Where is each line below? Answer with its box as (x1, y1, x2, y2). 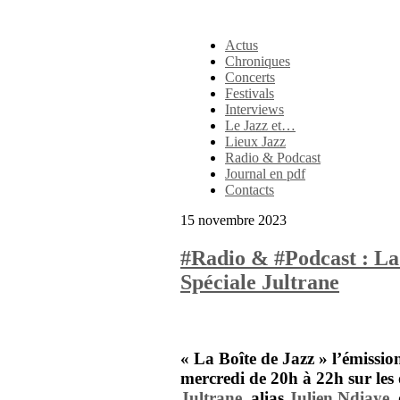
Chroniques (225, 54, 290, 69)
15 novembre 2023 (180, 212, 287, 228)
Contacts (225, 182, 274, 197)
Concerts (225, 70, 275, 85)
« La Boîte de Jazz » (180, 348, 328, 368)
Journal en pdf (225, 166, 305, 181)
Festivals (225, 86, 274, 101)
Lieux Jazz (225, 134, 286, 149)
